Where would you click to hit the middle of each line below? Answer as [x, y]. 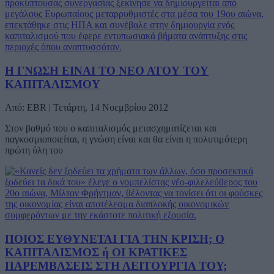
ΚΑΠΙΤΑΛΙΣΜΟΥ [53, 84]
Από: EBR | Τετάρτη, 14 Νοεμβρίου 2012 [87, 108]
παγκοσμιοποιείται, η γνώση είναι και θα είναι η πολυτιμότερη [126, 139]
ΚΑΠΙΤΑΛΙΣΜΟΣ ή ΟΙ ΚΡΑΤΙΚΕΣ [96, 253]
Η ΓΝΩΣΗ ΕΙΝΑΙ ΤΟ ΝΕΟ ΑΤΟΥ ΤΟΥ [107, 70]
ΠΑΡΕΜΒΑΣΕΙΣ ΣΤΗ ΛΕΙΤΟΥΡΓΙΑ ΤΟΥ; [116, 266]
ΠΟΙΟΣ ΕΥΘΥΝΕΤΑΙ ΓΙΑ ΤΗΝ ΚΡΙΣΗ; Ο [115, 239]
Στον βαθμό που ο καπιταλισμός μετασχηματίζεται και [111, 128]
